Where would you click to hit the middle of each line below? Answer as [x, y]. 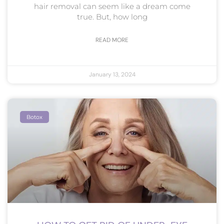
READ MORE [112, 40]
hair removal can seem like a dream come [112, 6]
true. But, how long [112, 16]
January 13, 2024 [112, 74]
